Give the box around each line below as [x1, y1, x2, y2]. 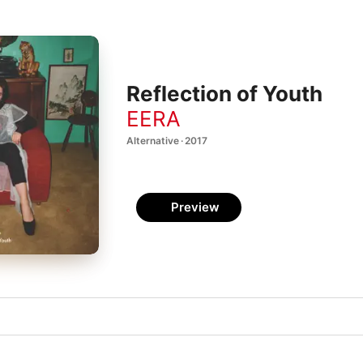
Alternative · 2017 [126, 134, 207, 147]
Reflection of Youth [126, 81, 322, 107]
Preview [171, 199, 220, 215]
